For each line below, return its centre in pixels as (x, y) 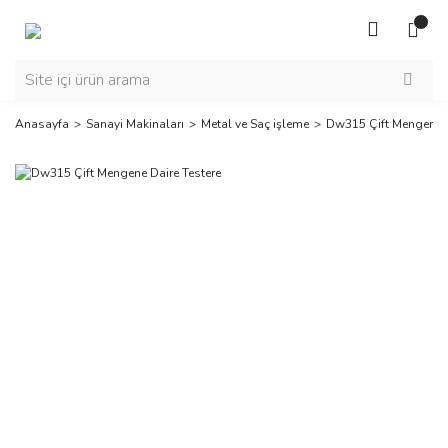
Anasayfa (42, 124)
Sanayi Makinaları (135, 124)
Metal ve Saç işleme (255, 124)
